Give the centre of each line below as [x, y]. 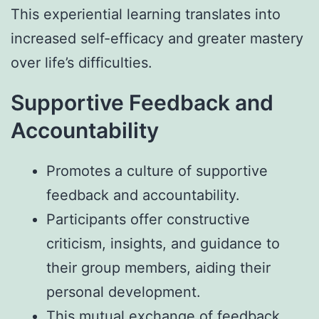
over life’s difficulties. [82, 62]
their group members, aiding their [158, 267]
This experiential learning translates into [146, 14]
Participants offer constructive [148, 219]
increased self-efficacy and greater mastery [157, 38]
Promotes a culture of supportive [157, 171]
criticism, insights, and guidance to [163, 243]
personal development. [124, 292]
